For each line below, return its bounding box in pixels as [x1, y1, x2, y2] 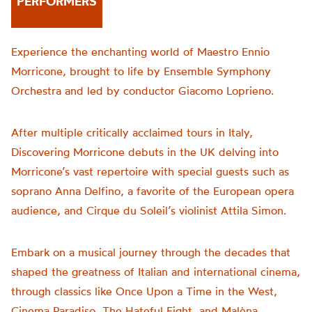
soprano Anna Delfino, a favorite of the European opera [11, 184, 294, 198]
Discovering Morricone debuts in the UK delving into [11, 145, 279, 159]
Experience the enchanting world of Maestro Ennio [11, 45, 270, 58]
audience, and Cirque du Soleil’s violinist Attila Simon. [11, 203, 286, 217]
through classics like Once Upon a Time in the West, [11, 284, 277, 298]
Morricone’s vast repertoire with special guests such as [11, 164, 289, 178]
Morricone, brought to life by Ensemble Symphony [11, 64, 271, 78]
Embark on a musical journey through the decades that [11, 245, 290, 259]
